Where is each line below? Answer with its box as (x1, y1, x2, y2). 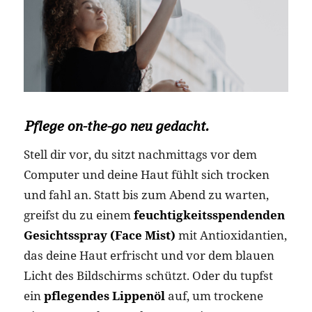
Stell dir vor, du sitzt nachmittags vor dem (23, 146, 257, 162)
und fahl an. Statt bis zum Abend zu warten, (23, 187, 269, 203)
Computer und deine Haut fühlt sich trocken (23, 166, 270, 182)
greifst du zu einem (23, 207, 134, 223)
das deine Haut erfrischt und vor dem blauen (23, 247, 274, 263)
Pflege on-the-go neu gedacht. (23, 118, 208, 135)
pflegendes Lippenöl (43, 288, 165, 304)
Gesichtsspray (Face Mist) (23, 227, 175, 243)
